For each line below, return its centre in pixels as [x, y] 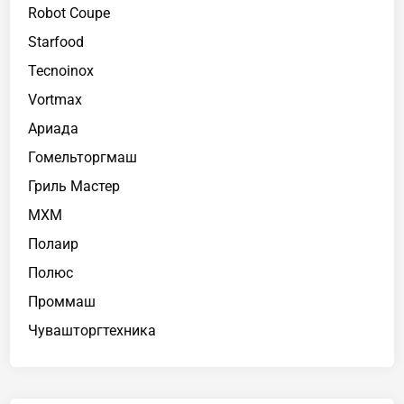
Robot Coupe [69, 13]
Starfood [56, 41]
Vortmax [55, 99]
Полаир [54, 243]
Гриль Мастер [74, 186]
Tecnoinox [61, 70]
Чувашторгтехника [92, 330]
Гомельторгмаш [83, 157]
